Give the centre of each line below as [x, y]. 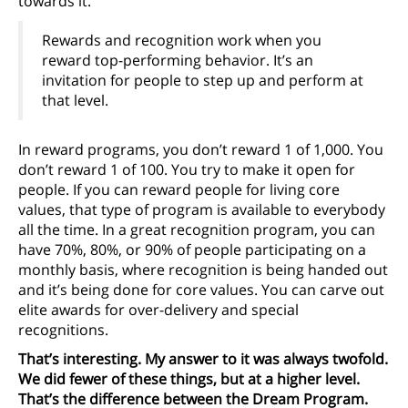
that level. [75, 101]
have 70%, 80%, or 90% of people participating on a [192, 249]
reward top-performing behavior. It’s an [178, 61]
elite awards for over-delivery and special [158, 309]
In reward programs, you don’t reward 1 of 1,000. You [201, 149]
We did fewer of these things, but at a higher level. [189, 379]
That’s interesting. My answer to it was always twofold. [203, 359]
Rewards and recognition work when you [182, 41]
